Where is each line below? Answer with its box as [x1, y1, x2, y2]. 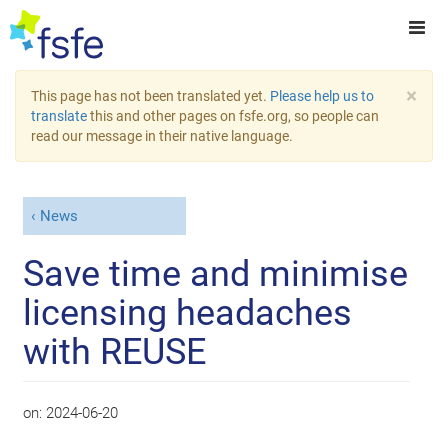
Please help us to [270, 88, 374, 104]
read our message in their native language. [31, 128, 293, 144]
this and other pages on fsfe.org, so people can [87, 108, 379, 124]
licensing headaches [23, 291, 353, 334]
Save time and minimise [23, 252, 409, 295]
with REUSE [23, 330, 207, 373]
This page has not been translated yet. [31, 88, 270, 104]
